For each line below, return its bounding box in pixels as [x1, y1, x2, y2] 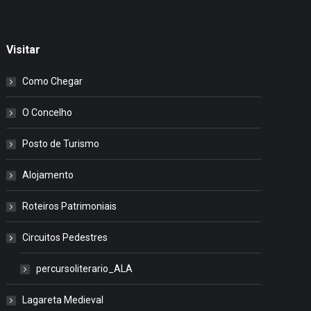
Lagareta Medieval [22, 294, 104, 305]
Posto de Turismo [22, 138, 100, 149]
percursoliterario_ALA [36, 263, 133, 274]
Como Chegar [22, 76, 83, 87]
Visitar [6, 43, 41, 56]
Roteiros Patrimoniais [22, 201, 117, 212]
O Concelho [22, 107, 73, 118]
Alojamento [22, 169, 74, 180]
